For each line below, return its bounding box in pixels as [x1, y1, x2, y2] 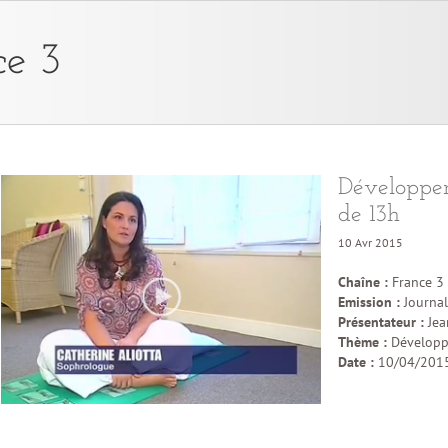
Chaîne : [338, 273, 388, 291]
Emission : [338, 293, 400, 311]
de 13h [338, 203, 400, 227]
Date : [338, 353, 378, 371]
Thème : [338, 333, 387, 351]
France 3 [388, 273, 444, 291]
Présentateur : [338, 313, 424, 331]
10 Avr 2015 [338, 235, 403, 250]
